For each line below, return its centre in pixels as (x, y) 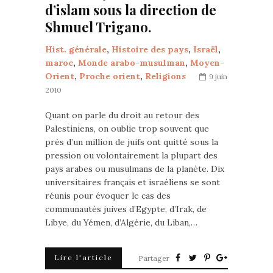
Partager (154, 258)
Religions (165, 76)
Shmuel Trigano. (98, 27)
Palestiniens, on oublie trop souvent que (127, 129)
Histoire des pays (150, 49)
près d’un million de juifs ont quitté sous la (132, 142)
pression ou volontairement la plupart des (131, 155)
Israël (206, 49)
